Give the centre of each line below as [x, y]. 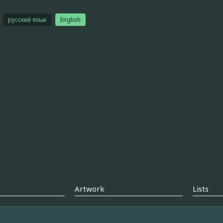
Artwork [90, 189]
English [70, 19]
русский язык [27, 19]
